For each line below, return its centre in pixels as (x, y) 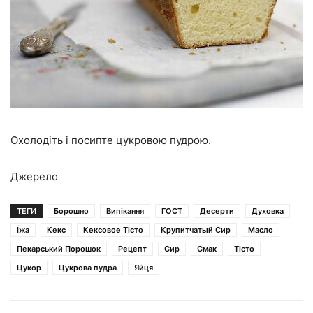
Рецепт (132, 248)
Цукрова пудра (88, 267)
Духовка (268, 211)
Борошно (71, 211)
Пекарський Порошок (59, 248)
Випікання (125, 211)
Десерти (217, 211)
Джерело (34, 176)
